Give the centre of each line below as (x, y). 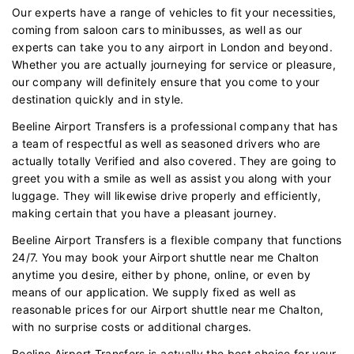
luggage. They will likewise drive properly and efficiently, (167, 195)
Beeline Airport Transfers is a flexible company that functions (177, 239)
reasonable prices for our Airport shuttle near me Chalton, (168, 309)
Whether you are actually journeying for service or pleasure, (174, 64)
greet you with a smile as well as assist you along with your (172, 178)
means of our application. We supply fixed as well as (154, 292)
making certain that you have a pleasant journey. (145, 213)
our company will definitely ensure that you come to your (166, 81)
